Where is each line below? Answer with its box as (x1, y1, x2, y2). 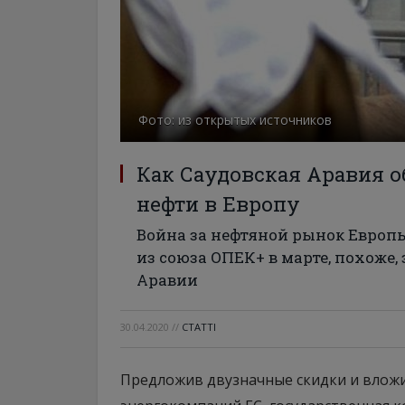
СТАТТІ (182, 320, 216, 334)
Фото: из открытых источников (138, 111, 332, 128)
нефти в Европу (137, 191, 300, 217)
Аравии (137, 269, 198, 290)
